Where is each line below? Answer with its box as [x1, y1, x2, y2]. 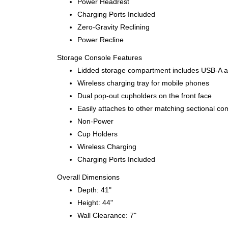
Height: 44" [77, 198, 113, 207]
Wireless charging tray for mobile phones [77, 78, 209, 87]
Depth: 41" [77, 185, 111, 194]
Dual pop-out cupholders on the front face [77, 91, 212, 100]
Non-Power [77, 117, 113, 125]
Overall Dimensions [57, 173, 120, 181]
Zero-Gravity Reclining [77, 22, 150, 31]
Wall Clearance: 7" [77, 211, 136, 219]
